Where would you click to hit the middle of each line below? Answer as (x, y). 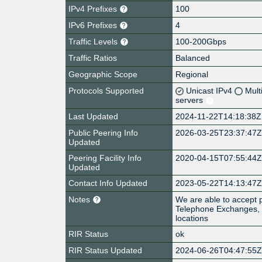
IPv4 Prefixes (94, 8)
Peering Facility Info (105, 158)
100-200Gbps (201, 41)
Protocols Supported (106, 90)
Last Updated (93, 116)
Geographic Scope (103, 74)
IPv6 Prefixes (94, 25)
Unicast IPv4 (211, 90)
